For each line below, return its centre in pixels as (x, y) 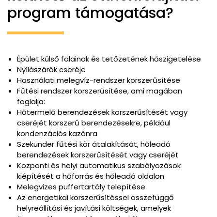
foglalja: (31, 101)
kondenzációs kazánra (57, 133)
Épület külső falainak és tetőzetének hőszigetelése (109, 59)
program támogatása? (90, 13)
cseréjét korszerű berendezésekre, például (94, 123)
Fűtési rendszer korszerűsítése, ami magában (100, 91)
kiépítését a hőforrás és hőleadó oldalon (91, 176)
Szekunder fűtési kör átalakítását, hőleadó (94, 144)
